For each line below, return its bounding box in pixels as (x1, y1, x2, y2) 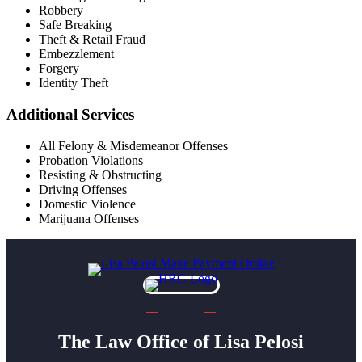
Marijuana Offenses (39, 211, 139, 225)
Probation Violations (39, 153, 143, 167)
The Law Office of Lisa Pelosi (58, 330, 304, 352)
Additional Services (6, 106, 134, 123)
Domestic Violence (39, 196, 136, 211)
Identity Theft (39, 76, 108, 90)
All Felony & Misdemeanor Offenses (39, 138, 228, 153)
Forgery (39, 61, 79, 76)
